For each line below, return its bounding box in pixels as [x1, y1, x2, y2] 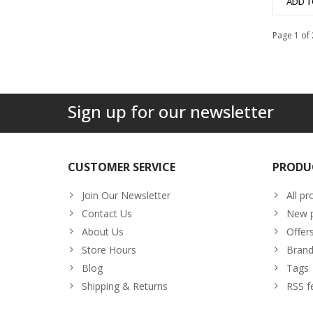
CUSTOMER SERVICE [68, 159, 175, 175]
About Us [82, 224, 124, 238]
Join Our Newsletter [82, 188, 170, 202]
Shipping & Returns [82, 279, 168, 293]
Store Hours [82, 242, 136, 256]
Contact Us [82, 206, 132, 220]
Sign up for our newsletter [68, 99, 274, 123]
